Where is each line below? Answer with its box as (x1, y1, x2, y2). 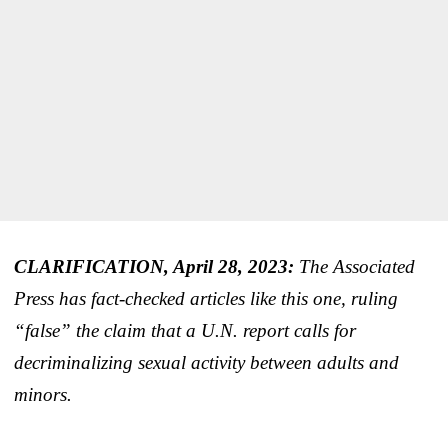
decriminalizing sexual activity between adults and (14, 351, 399, 373)
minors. (14, 383, 72, 405)
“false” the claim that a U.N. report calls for (14, 319, 356, 341)
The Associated (299, 255, 415, 277)
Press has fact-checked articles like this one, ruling (14, 287, 398, 309)
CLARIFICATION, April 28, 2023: (14, 255, 294, 277)
